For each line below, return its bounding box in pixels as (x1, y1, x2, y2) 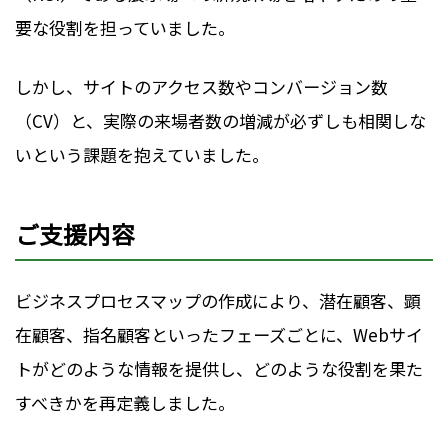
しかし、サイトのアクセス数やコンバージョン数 (15, 74, 388, 100)
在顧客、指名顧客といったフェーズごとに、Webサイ (15, 322, 423, 348)
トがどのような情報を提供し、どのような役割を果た (15, 356, 423, 382)
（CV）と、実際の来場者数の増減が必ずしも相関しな (15, 108, 426, 134)
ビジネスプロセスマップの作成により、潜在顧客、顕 (15, 288, 421, 314)
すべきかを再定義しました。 (15, 390, 235, 416)
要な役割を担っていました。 (15, 14, 235, 40)
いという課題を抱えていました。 (15, 142, 269, 168)
